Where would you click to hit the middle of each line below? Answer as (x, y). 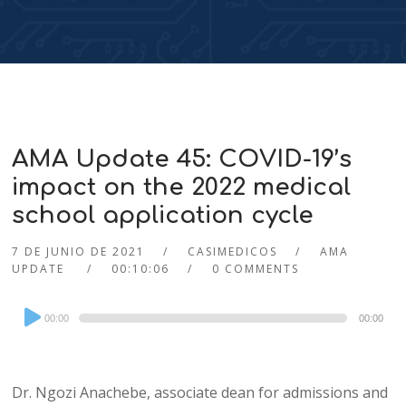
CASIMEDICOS (233, 252)
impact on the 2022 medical (182, 188)
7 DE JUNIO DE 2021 (79, 252)
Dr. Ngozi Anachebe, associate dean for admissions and (200, 393)
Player (33, 333)
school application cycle (163, 216)
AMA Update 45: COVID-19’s (182, 159)
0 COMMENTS (256, 269)
